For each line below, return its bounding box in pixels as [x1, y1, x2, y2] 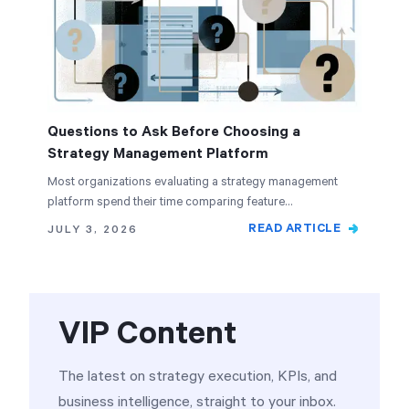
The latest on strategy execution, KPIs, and [58, 368, 337, 385]
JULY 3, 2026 [47, 223, 138, 236]
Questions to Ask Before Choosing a [47, 123, 300, 141]
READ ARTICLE [248, 222, 341, 236]
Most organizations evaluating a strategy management [47, 175, 338, 189]
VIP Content [58, 316, 236, 352]
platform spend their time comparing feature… [47, 195, 292, 209]
